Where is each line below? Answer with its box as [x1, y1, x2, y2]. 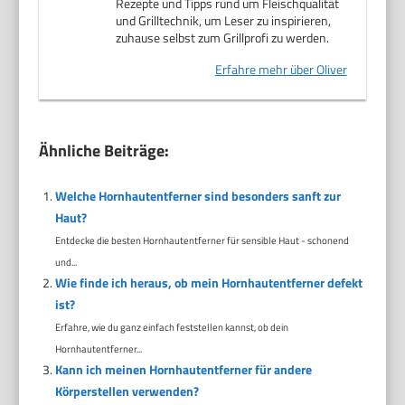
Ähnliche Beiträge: [39, 138, 170, 164]
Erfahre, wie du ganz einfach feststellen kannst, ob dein [54, 319, 288, 335]
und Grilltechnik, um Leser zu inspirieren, [116, 11, 332, 31]
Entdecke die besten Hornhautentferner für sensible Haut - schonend [54, 232, 349, 249]
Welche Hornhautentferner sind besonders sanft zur [54, 186, 341, 206]
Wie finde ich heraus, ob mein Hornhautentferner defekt [54, 273, 363, 293]
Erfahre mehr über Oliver [214, 60, 347, 80]
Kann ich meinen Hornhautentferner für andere [54, 360, 312, 380]
